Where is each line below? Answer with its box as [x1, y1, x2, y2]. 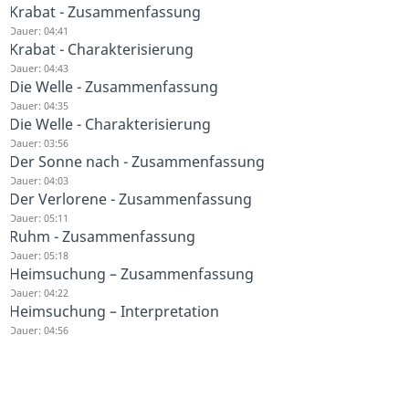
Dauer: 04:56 [9, 322, 68, 337]
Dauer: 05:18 [9, 247, 68, 262]
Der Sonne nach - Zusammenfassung [9, 151, 265, 172]
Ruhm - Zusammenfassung [9, 225, 195, 246]
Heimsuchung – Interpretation [9, 300, 219, 321]
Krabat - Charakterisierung [9, 38, 194, 59]
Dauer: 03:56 [9, 135, 68, 150]
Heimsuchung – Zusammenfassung [9, 263, 254, 284]
